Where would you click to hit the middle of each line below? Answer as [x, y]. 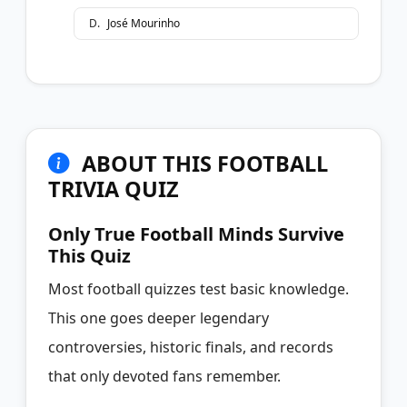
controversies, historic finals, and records [191, 347]
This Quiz [89, 255]
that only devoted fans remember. [164, 376]
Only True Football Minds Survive [196, 233]
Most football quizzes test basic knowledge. [199, 288]
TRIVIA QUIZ [114, 189]
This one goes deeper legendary [159, 318]
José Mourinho [144, 23]
